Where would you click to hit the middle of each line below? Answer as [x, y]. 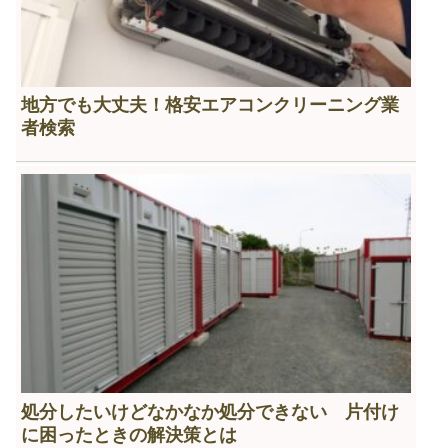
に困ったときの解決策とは [129, 434]
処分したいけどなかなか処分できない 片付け [210, 411]
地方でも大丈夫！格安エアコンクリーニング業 [210, 104]
